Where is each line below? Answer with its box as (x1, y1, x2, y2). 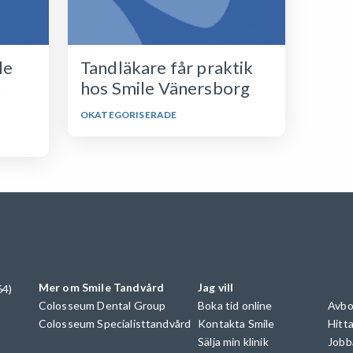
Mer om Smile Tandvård (38, 280, 165, 294)
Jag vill (198, 280, 234, 294)
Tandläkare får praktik (80, 57, 254, 78)
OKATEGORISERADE (80, 109, 177, 121)
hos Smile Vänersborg (80, 77, 251, 98)
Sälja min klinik (198, 334, 269, 348)
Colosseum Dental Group (38, 298, 166, 312)
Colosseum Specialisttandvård (38, 316, 191, 330)
